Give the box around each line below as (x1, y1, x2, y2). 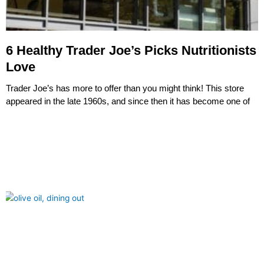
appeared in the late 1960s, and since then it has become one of (6, 95, 250, 106)
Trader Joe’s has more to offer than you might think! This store (6, 82, 244, 93)
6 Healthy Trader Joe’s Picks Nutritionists (6, 42, 256, 58)
